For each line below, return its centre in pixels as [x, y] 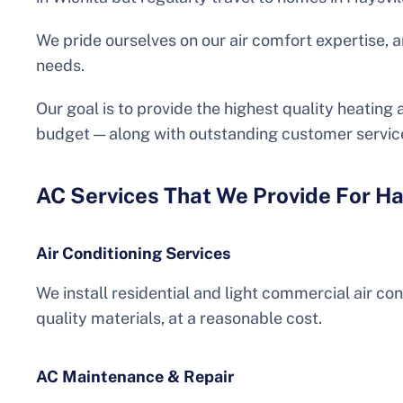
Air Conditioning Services [133, 254]
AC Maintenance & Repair [135, 377]
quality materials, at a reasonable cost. [179, 318]
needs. [60, 66]
